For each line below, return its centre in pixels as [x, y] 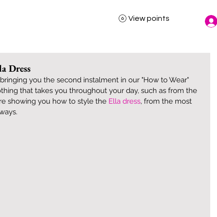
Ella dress [124, 101]
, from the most [167, 101]
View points [149, 18]
